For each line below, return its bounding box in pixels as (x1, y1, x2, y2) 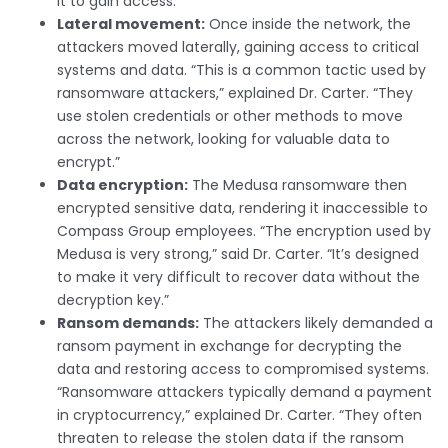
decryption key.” (57, 290, 169, 311)
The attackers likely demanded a (199, 313, 433, 334)
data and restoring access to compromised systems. (57, 359, 429, 380)
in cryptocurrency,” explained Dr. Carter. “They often (57, 405, 422, 426)
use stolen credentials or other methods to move (57, 106, 403, 127)
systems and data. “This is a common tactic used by (57, 60, 426, 81)
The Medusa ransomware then (188, 175, 407, 196)
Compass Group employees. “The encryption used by (57, 221, 431, 242)
